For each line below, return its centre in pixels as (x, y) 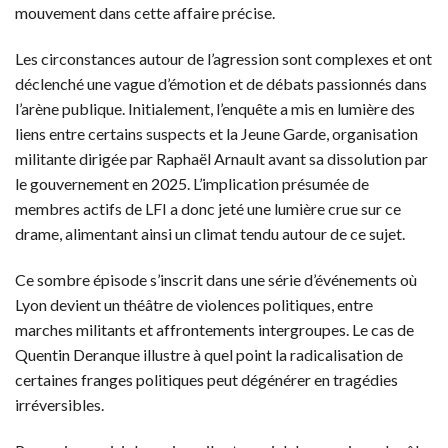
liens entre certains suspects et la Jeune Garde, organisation (216, 134)
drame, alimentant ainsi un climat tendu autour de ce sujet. (210, 234)
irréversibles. (59, 404)
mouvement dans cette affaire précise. (145, 13)
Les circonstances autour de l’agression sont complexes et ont (223, 59)
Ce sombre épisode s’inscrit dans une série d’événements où (216, 279)
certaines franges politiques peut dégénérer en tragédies (206, 379)
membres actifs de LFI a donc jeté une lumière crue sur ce (208, 209)
